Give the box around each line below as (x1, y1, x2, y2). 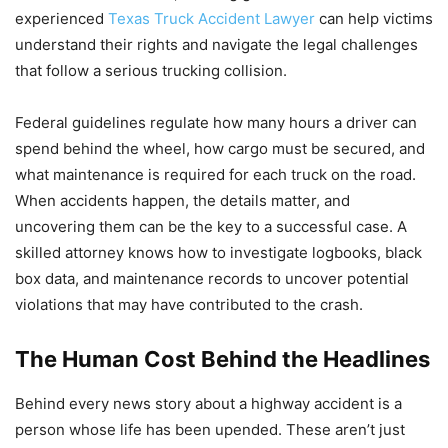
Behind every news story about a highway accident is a (15, 393, 402, 413)
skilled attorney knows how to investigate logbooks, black (15, 242, 422, 262)
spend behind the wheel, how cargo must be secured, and (15, 138, 425, 158)
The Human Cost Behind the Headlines (15, 345, 430, 372)
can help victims (315, 8, 433, 28)
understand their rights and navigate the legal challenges (15, 34, 418, 54)
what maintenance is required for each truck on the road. (15, 164, 416, 184)
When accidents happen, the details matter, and (15, 190, 350, 210)
